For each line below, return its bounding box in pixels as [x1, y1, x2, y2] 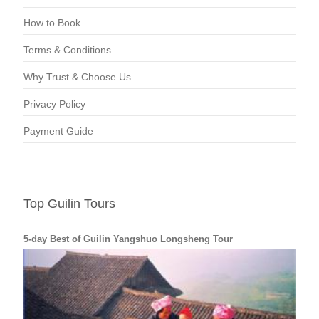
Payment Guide [23, 125, 93, 137]
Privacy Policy [23, 98, 85, 110]
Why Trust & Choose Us [23, 70, 131, 83]
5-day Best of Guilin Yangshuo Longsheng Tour [23, 233, 233, 244]
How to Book [23, 16, 80, 28]
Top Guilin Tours [23, 196, 115, 211]
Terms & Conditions [23, 43, 111, 56]
